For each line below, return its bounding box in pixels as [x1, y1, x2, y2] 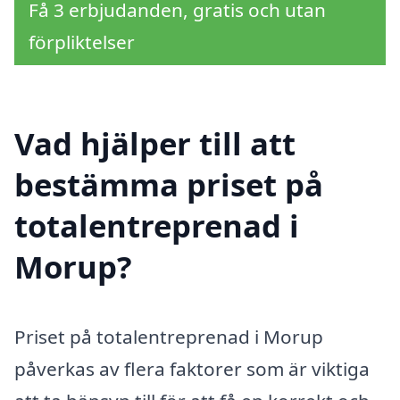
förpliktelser [29, 29, 135, 55]
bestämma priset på [14, 162, 323, 205]
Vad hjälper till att [14, 121, 296, 164]
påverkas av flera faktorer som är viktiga [14, 355, 370, 381]
